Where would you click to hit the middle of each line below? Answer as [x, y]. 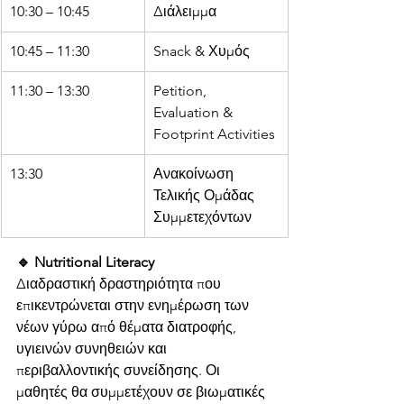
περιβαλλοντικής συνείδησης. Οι [120, 371]
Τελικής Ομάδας [206, 196]
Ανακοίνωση [195, 174]
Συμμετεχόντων [202, 217]
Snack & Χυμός [202, 51]
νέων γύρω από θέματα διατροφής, [128, 327]
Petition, [182, 91]
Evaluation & [195, 113]
